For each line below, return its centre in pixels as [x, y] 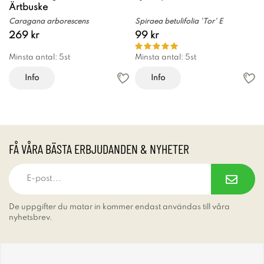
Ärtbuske [28, 7]
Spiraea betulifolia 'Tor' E [179, 22]
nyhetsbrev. [31, 217]
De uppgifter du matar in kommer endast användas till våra [119, 207]
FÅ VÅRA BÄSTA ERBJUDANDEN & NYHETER [99, 148]
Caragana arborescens [49, 22]
